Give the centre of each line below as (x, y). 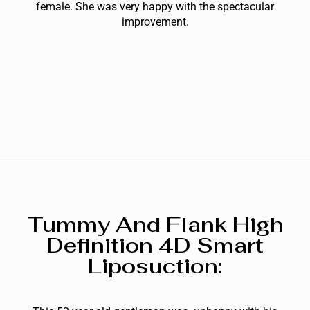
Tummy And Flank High (155, 224)
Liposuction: (155, 266)
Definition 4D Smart (155, 245)
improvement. (155, 21)
